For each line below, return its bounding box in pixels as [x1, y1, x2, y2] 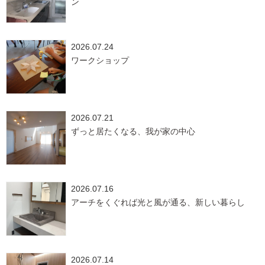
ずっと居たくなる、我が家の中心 [71, 127, 195, 136]
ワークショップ [71, 56, 129, 65]
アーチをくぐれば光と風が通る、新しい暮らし [71, 198, 245, 207]
